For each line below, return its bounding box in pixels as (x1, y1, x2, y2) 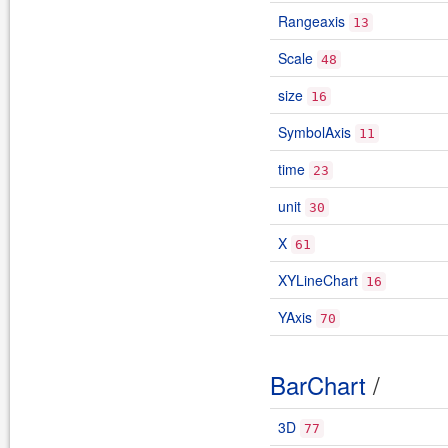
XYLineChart (278, 270, 358, 290)
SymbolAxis (278, 122, 351, 142)
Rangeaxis (278, 11, 345, 31)
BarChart (270, 367, 366, 402)
